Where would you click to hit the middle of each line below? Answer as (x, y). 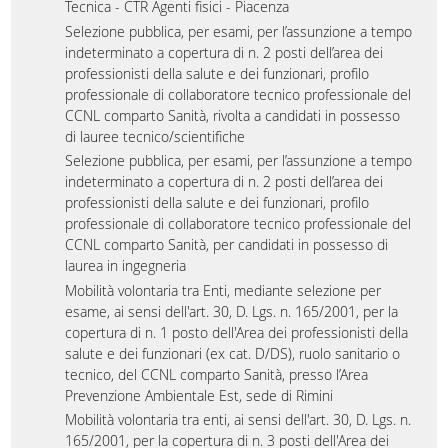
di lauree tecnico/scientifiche (155, 136)
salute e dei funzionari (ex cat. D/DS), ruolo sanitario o (233, 353)
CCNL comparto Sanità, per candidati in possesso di (227, 244)
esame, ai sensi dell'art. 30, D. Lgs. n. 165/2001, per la (232, 311)
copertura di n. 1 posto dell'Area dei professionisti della (237, 332)
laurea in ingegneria (126, 265)
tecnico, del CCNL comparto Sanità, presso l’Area (217, 374)
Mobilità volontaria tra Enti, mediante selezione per (223, 290)
